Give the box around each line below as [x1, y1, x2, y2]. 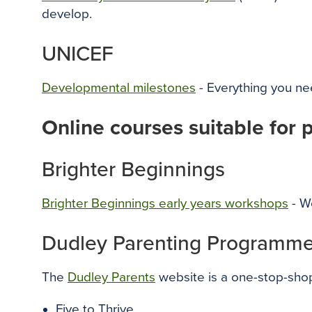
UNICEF [42, 41, 114, 67]
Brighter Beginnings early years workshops [42, 196, 288, 211]
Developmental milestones [42, 80, 196, 95]
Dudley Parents [68, 270, 155, 285]
